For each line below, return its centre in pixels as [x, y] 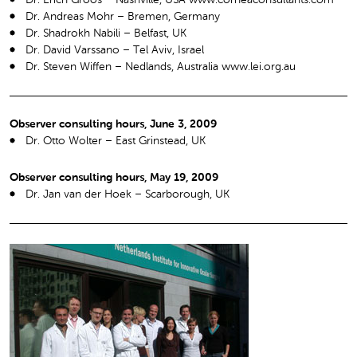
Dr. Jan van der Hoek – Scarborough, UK [127, 194]
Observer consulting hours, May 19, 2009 [114, 177]
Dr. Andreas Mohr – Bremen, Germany [123, 16]
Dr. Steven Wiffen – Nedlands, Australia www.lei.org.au [161, 67]
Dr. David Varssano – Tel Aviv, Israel [115, 50]
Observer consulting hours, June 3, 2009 [113, 124]
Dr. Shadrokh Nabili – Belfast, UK [106, 33]
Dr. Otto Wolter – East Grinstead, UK [116, 141]
